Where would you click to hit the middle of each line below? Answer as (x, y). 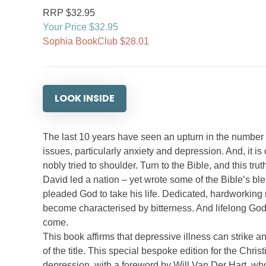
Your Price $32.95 (80, 27)
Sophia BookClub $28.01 (96, 41)
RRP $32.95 (69, 13)
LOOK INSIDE (85, 98)
